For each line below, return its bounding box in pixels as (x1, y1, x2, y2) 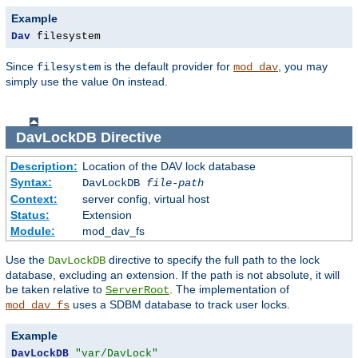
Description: (10, 160, 78, 173)
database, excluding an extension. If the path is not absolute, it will (6, 268, 340, 282)
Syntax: (10, 176, 52, 189)
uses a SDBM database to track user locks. (70, 298, 290, 312)
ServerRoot (105, 284, 169, 297)
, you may (278, 60, 328, 74)
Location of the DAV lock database (82, 160, 256, 173)
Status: (10, 209, 50, 222)
